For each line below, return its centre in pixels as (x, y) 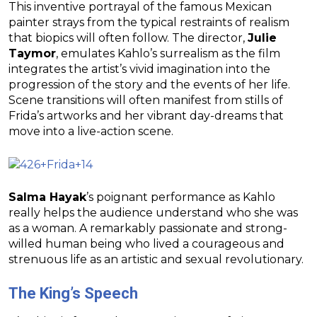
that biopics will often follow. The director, (128, 38)
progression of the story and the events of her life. (149, 84)
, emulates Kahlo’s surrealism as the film (168, 53)
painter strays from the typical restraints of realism (149, 22)
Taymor (32, 53)
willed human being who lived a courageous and (146, 243)
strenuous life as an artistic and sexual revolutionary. (156, 259)
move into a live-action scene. (91, 131)
